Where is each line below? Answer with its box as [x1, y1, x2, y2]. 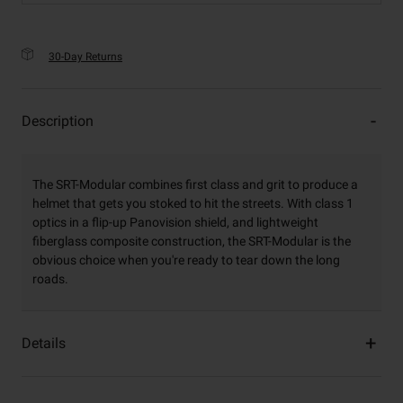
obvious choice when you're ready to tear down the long [32, 253, 340, 268]
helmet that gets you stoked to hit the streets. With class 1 [32, 196, 354, 211]
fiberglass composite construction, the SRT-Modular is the [32, 234, 351, 249]
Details [22, 335, 66, 353]
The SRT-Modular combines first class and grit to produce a [32, 177, 358, 193]
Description [22, 112, 94, 130]
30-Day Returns [49, 50, 122, 64]
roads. [32, 272, 68, 287]
